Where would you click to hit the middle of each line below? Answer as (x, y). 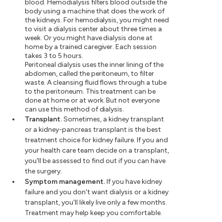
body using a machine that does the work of (95, 11)
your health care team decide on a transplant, (97, 151)
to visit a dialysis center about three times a (94, 29)
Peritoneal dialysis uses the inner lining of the (94, 65)
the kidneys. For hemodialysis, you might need (97, 20)
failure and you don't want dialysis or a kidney (97, 192)
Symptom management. (65, 182)
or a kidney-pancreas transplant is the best (93, 130)
